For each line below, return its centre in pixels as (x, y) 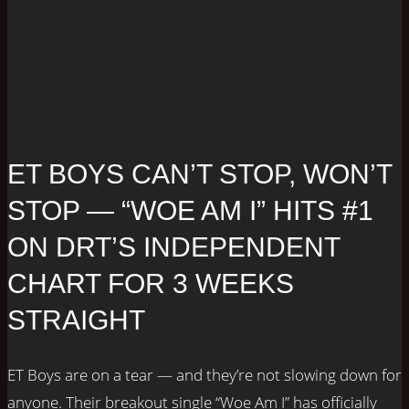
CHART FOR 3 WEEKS (151, 284)
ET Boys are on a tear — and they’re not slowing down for (204, 375)
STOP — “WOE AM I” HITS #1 (190, 211)
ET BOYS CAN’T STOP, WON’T (199, 174)
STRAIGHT (76, 320)
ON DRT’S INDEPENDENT (173, 247)
